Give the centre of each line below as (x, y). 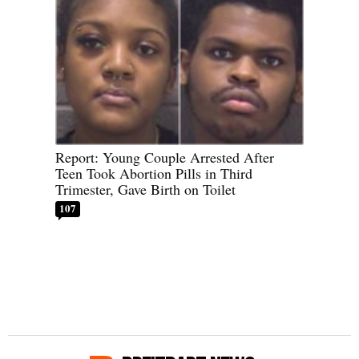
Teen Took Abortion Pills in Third (154, 173)
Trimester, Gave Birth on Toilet (145, 189)
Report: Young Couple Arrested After (165, 157)
